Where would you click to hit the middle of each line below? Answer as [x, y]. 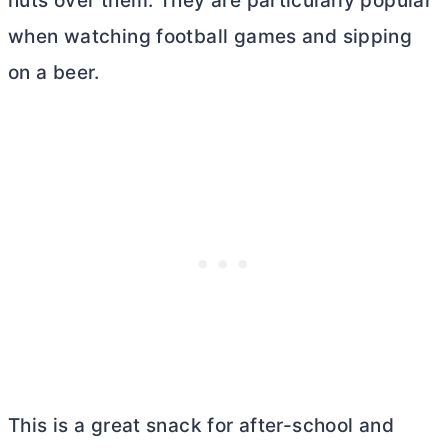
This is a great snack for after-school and [201, 426]
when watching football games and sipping [210, 37]
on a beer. [54, 73]
